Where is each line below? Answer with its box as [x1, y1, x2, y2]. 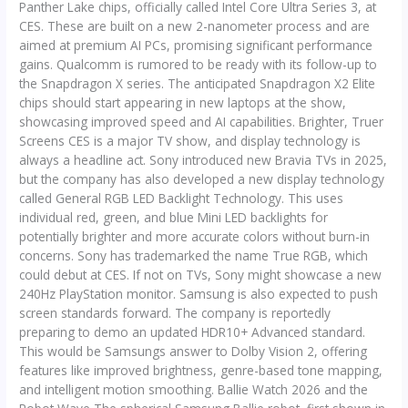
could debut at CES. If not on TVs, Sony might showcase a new [19, 265, 382, 283]
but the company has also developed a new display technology [19, 169, 385, 188]
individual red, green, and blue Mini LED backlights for [19, 208, 329, 226]
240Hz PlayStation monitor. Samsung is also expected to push [19, 284, 379, 302]
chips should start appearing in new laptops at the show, [19, 93, 347, 111]
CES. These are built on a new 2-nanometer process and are [19, 16, 371, 35]
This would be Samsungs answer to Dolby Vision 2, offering [19, 342, 368, 360]
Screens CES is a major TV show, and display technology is [19, 131, 362, 149]
